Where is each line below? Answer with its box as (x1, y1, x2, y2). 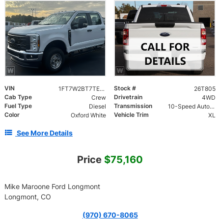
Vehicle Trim (114, 111, 149, 118)
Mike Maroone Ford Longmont (4, 182, 100, 191)
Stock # (114, 84, 136, 92)
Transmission (114, 102, 152, 110)
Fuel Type (4, 102, 32, 110)
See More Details (17, 129, 73, 137)
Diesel (88, 103, 106, 110)
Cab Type (4, 93, 32, 101)
